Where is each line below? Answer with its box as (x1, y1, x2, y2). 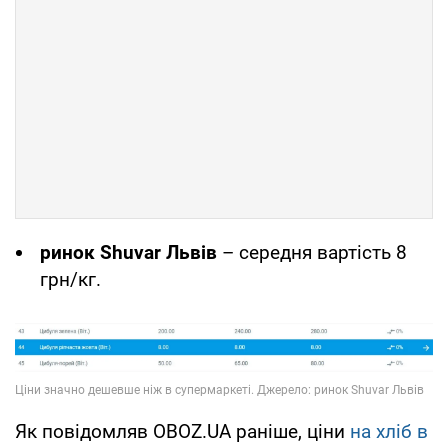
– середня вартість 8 (217, 240, 407, 264)
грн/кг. (40, 267, 101, 291)
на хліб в (350, 419, 428, 443)
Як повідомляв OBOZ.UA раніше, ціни (15, 419, 350, 443)
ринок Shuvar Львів (40, 240, 217, 264)
